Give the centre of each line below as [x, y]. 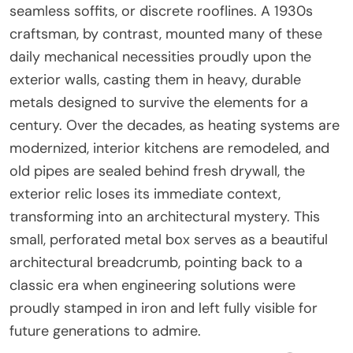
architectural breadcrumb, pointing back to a [156, 262]
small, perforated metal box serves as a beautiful [169, 239]
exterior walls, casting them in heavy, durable [155, 79]
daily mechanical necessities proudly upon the [160, 56]
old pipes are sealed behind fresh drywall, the [157, 171]
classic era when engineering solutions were [152, 285]
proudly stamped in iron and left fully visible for [163, 308]
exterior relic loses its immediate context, [145, 193]
